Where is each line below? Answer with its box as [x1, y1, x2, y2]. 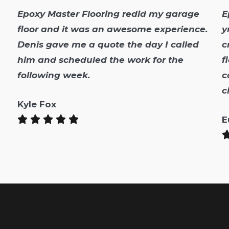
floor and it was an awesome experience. [17, 24, 208, 35]
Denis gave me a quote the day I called [17, 39, 199, 50]
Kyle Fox [17, 99, 56, 110]
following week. [17, 70, 90, 81]
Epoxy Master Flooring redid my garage [17, 9, 199, 19]
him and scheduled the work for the [17, 55, 184, 65]
